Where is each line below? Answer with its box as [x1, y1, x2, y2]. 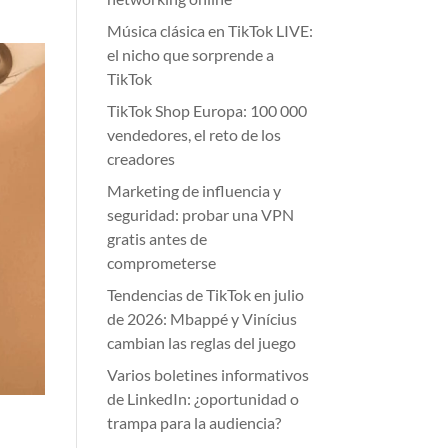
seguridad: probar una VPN [107, 205, 295, 224]
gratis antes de [107, 229, 208, 248]
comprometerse [107, 253, 217, 272]
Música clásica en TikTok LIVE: [107, 21, 314, 40]
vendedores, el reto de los [107, 125, 282, 144]
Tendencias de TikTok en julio [107, 285, 305, 304]
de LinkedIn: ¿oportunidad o [107, 389, 300, 408]
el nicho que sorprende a [107, 45, 275, 64]
